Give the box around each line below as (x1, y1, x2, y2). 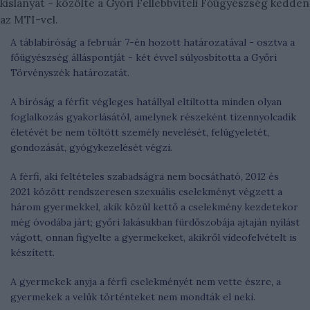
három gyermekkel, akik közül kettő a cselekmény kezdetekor (10, 201, 298, 213)
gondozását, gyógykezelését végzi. (10, 141, 172, 154)
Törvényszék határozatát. (10, 66, 129, 79)
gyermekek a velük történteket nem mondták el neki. (10, 291, 255, 303)
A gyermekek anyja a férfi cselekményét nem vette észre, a (10, 275, 281, 288)
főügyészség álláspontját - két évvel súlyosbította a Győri (10, 51, 277, 64)
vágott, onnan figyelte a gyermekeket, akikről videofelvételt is (10, 231, 297, 244)
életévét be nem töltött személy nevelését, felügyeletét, (10, 126, 269, 138)
